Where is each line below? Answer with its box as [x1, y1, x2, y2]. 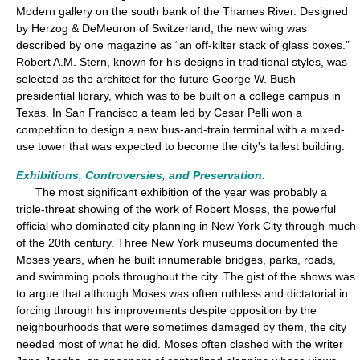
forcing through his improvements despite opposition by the [16, 304, 317, 317]
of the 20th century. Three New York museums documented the [16, 236, 338, 249]
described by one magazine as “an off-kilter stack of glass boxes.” [16, 39, 350, 51]
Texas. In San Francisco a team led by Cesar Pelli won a [16, 106, 302, 119]
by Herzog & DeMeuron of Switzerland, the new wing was [16, 22, 307, 35]
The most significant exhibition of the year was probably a [16, 186, 327, 198]
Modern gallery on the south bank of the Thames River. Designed [16, 5, 348, 18]
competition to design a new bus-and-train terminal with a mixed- [16, 123, 345, 136]
